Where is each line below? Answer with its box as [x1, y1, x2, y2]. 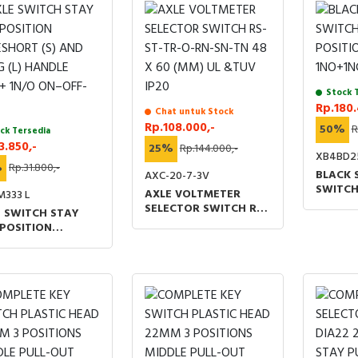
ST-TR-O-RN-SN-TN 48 [144, 214, 268, 233]
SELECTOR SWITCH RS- [144, 200, 268, 218]
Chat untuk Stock [154, 105, 233, 119]
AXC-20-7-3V [144, 167, 209, 185]
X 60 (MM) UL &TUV [144, 229, 250, 247]
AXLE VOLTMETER [144, 185, 241, 204]
